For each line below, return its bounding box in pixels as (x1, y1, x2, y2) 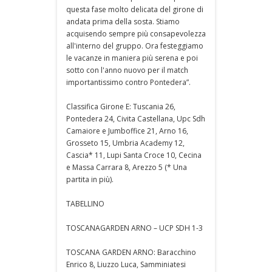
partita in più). (66, 174, 114, 185)
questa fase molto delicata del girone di (66, 4, 203, 15)
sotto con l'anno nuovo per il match (66, 64, 188, 75)
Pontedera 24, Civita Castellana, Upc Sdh (66, 113, 205, 124)
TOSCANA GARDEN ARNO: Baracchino (66, 246, 196, 257)
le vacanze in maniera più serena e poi (66, 52, 198, 63)
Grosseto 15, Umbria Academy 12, (66, 137, 185, 148)
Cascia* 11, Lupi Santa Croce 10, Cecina (66, 149, 202, 160)
